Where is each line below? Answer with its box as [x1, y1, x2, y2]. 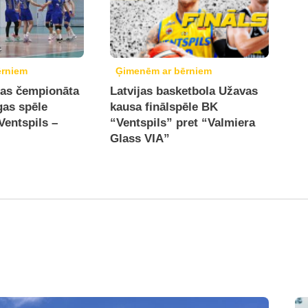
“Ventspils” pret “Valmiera [110, 116, 256, 129]
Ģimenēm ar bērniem [115, 65, 212, 76]
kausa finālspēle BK [110, 100, 219, 113]
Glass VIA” [110, 132, 170, 145]
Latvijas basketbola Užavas [110, 85, 258, 98]
